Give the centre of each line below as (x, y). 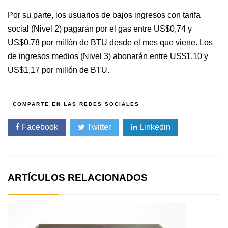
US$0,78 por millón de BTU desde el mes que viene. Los (110, 42)
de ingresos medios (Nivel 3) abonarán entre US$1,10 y (108, 56)
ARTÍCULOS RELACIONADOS (78, 177)
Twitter (98, 127)
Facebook (39, 127)
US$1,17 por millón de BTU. (59, 70)
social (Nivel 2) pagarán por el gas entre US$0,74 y (100, 28)
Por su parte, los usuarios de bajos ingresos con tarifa (104, 15)
